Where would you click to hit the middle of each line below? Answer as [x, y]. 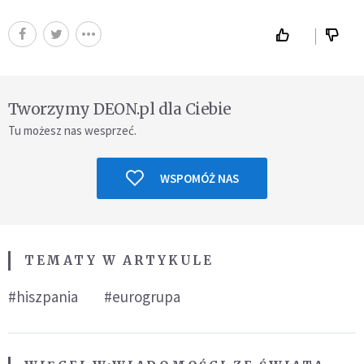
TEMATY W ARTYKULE [119, 260]
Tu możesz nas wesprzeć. [72, 130]
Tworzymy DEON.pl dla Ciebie [120, 108]
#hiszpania [43, 296]
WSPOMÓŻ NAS [199, 178]
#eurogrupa [142, 296]
